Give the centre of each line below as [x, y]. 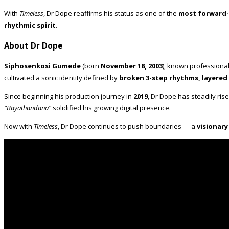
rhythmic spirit [30, 25]
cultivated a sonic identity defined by [62, 78]
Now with [19, 127]
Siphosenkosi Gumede [42, 66]
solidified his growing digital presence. [111, 108]
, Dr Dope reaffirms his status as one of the [111, 13]
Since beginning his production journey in [69, 96]
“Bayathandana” [28, 108]
